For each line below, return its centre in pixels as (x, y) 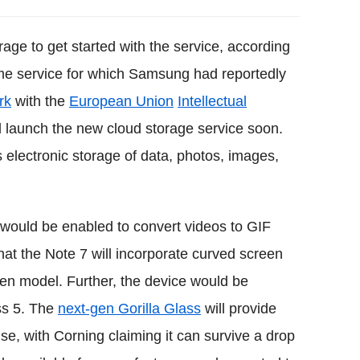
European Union (121, 101)
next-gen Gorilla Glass (129, 308)
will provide (239, 308)
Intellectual (212, 101)
